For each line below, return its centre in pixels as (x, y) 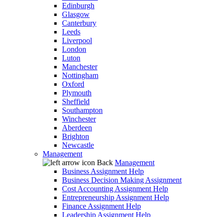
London (74, 49)
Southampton (82, 110)
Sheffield (76, 102)
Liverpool (77, 41)
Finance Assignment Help (101, 206)
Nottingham (80, 76)
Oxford (73, 84)
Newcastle (78, 145)
